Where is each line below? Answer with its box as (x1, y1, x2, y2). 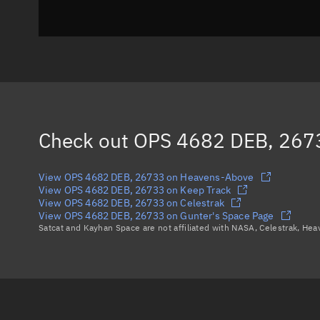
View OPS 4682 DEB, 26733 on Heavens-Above (39, 171, 254, 184)
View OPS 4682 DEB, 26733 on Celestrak (39, 196, 224, 209)
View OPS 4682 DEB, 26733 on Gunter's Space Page (39, 209, 274, 222)
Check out (39, 127, 134, 154)
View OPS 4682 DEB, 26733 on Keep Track (39, 184, 231, 196)
